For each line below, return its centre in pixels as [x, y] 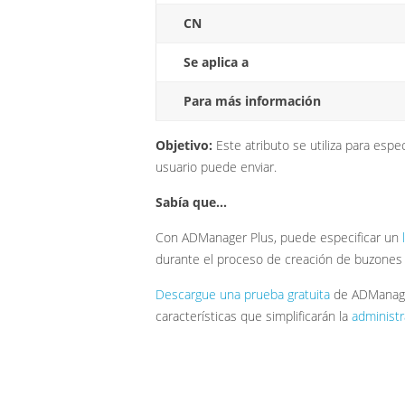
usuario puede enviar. [216, 167]
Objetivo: [184, 146]
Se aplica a [216, 62]
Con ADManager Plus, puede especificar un [279, 238]
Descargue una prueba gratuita [243, 295]
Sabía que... [191, 202]
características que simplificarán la [254, 316]
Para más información [252, 101]
